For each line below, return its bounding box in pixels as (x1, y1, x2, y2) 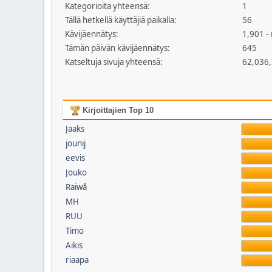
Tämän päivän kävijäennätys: (65, 42, 170, 53)
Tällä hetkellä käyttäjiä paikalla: (65, 15, 177, 25)
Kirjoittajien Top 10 (80, 106, 154, 115)
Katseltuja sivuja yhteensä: (65, 56, 163, 67)
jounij (65, 138, 86, 149)
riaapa (65, 254, 89, 265)
